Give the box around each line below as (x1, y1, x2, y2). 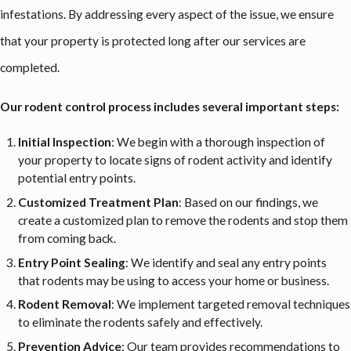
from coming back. (18, 230, 117, 245)
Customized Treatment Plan (18, 194, 179, 209)
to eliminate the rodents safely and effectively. (18, 315, 263, 330)
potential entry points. (18, 171, 136, 186)
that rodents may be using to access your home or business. (18, 273, 330, 288)
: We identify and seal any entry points (125, 255, 327, 270)
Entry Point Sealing (18, 255, 126, 270)
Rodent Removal (18, 297, 112, 312)
